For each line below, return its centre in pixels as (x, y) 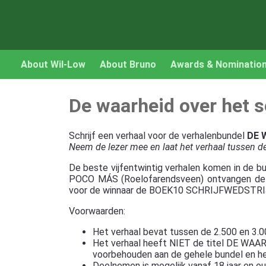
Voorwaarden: (97, 211)
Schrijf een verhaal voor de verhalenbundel (158, 135)
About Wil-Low (53, 64)
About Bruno (128, 64)
